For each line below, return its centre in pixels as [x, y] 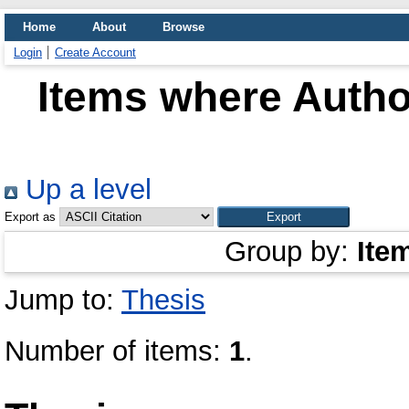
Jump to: [63, 300]
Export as [30, 217]
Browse [184, 27]
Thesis [163, 300]
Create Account [95, 52]
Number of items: [117, 351]
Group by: [291, 252]
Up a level [84, 189]
